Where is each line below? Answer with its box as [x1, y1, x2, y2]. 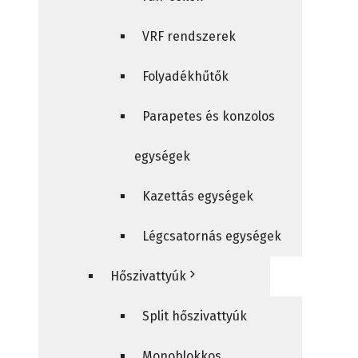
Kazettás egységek [142, 189, 253, 204]
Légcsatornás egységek [142, 229, 281, 244]
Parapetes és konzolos [142, 109, 275, 124]
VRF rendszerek [142, 29, 236, 44]
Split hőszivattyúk [142, 308, 247, 324]
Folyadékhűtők [142, 69, 229, 84]
